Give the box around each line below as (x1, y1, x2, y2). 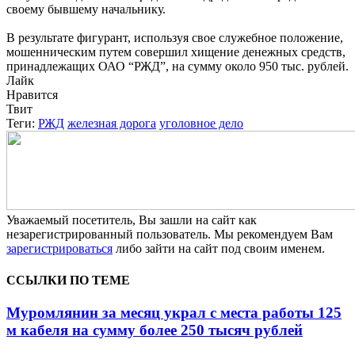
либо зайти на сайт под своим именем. (113, 242, 325, 256)
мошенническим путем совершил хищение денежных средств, (6, 45, 345, 59)
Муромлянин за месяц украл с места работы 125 (6, 303, 342, 321)
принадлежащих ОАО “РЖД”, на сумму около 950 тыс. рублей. (6, 59, 349, 74)
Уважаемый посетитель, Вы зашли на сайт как (6, 213, 257, 227)
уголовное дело (159, 116, 243, 131)
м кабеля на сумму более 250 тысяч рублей (6, 321, 303, 338)
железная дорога (67, 116, 156, 131)
